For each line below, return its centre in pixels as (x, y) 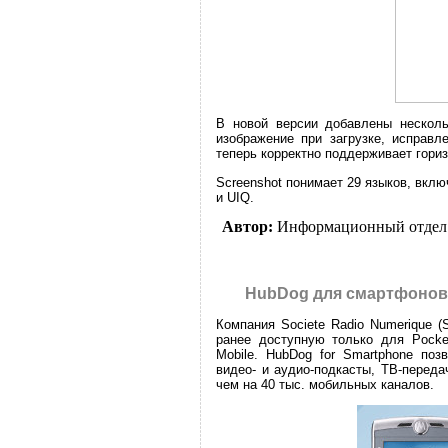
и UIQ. (235, 197)
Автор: (247, 226)
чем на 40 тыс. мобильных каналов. (325, 384)
